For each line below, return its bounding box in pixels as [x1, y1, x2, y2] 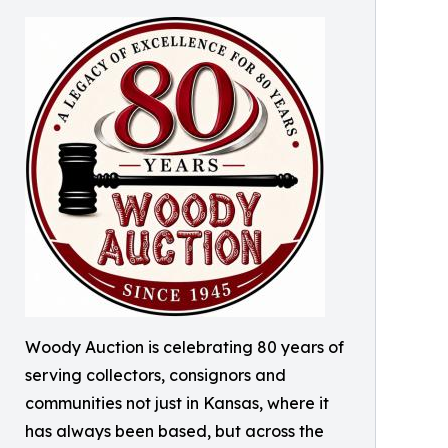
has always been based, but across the [25, 421, 324, 441]
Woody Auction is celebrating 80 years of [25, 337, 344, 357]
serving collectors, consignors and [25, 365, 286, 385]
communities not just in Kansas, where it [25, 393, 329, 413]
